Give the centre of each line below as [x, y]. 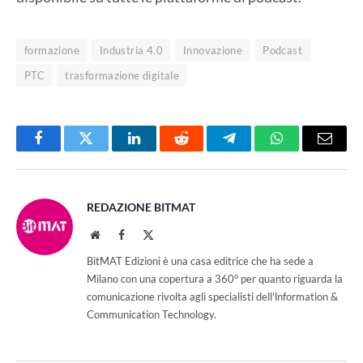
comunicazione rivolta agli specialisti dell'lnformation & [212, 297]
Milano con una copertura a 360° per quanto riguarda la [215, 279]
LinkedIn [159, 150]
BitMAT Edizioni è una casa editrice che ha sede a [200, 261]
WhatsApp [307, 150]
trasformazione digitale [122, 76]
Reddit [200, 150]
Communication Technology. [152, 315]
